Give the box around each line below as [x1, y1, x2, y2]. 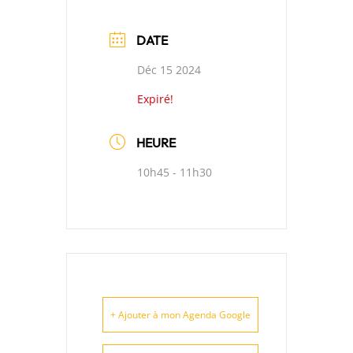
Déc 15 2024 [137, 62, 201, 77]
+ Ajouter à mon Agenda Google [110, 308, 251, 321]
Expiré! [137, 91, 173, 106]
